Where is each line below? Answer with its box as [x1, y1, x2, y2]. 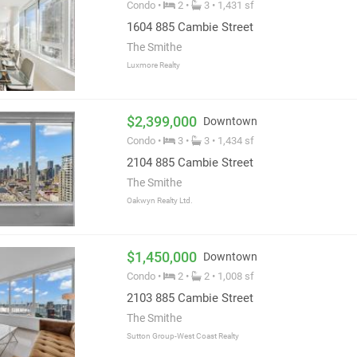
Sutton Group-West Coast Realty [126, 331, 239, 341]
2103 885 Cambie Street [126, 291, 253, 306]
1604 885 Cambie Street [126, 20, 253, 34]
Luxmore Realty [126, 61, 180, 69]
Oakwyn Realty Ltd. [126, 196, 193, 206]
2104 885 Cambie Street [126, 155, 253, 171]
